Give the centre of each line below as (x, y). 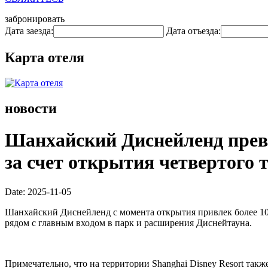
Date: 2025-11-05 (38, 191)
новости (31, 108)
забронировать (35, 19)
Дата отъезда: (194, 31)
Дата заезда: (29, 31)
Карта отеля (45, 57)
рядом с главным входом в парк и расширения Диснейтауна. (128, 223)
